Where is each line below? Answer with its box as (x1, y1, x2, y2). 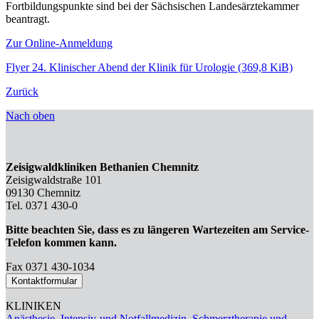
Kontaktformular (11, 275, 77, 286)
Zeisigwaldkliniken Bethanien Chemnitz (6, 160, 199, 173)
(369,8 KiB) (238, 61, 293, 73)
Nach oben (6, 109, 55, 122)
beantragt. (6, 12, 50, 25)
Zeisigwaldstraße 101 (6, 173, 102, 186)
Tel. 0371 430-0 (6, 199, 78, 211)
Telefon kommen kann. (6, 236, 117, 249)
